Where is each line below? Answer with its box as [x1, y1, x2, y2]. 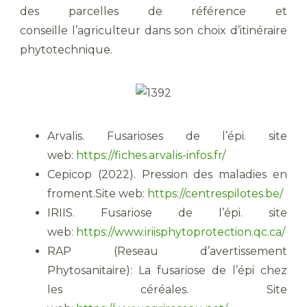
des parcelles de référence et [20, 5, 287, 19]
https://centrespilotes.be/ [147, 187, 283, 201]
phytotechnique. [20, 43, 112, 57]
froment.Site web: [47, 187, 147, 201]
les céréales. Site [47, 283, 287, 297]
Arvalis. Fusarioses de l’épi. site [47, 130, 287, 143]
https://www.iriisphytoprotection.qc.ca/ [76, 225, 285, 239]
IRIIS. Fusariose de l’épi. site [47, 206, 287, 220]
